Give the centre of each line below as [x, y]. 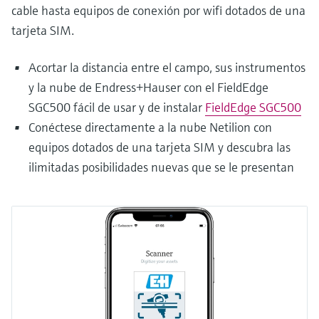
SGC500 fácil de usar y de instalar [117, 107]
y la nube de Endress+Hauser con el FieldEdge [148, 87]
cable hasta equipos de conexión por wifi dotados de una [158, 10]
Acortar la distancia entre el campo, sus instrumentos [167, 67]
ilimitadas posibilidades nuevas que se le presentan [161, 167]
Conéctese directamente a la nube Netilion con [150, 127]
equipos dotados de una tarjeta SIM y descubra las [159, 147]
